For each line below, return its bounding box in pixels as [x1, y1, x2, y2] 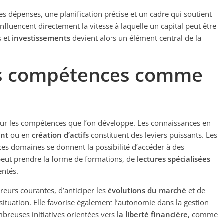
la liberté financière [117, 209, 188, 219]
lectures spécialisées [137, 154, 210, 164]
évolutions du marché [108, 185, 186, 195]
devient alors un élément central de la [70, 33, 201, 43]
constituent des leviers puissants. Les [89, 130, 217, 140]
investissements [12, 33, 70, 43]
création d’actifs [32, 130, 89, 140]
